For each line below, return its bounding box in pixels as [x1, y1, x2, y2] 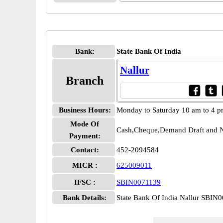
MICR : [72, 161, 98, 169]
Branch [66, 74, 104, 87]
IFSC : [74, 178, 96, 186]
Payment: [69, 132, 101, 140]
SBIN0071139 [116, 178, 161, 186]
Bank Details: [63, 194, 107, 202]
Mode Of [70, 120, 99, 128]
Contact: [70, 146, 99, 154]
